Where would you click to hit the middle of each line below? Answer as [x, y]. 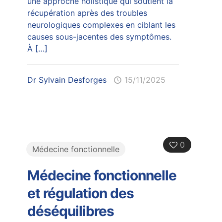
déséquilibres [70, 211]
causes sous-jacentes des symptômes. [99, 36]
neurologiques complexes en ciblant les [101, 25]
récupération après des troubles [87, 13]
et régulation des [80, 193]
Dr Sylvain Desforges [67, 80]
